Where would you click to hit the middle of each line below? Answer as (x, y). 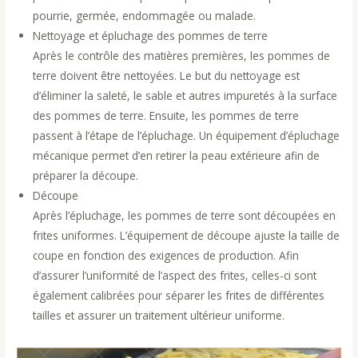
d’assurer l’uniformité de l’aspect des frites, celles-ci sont (175, 276)
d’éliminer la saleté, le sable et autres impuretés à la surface (185, 96)
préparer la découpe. (86, 176)
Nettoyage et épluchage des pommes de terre (151, 36)
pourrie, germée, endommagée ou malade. (145, 16)
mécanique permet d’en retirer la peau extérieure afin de (177, 156)
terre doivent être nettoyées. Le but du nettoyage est (167, 76)
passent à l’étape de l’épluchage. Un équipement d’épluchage (187, 136)
